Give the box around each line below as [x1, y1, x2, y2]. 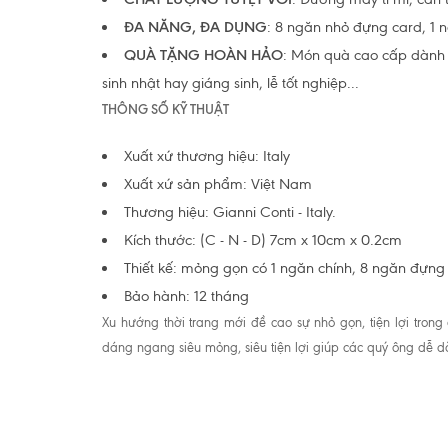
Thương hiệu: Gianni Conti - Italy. [124, 203, 336, 221]
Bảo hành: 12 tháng [124, 287, 249, 305]
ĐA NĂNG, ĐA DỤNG [124, 18, 267, 36]
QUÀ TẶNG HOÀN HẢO [124, 46, 283, 64]
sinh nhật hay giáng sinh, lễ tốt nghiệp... [102, 74, 359, 92]
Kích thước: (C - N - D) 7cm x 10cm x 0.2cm [124, 231, 402, 249]
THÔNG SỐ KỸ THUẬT [102, 101, 229, 117]
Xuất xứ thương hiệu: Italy [124, 147, 290, 165]
